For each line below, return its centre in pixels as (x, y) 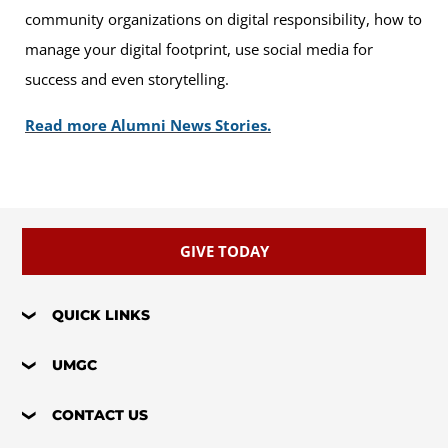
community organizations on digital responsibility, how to (223, 18)
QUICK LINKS (101, 314)
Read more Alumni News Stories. (148, 124)
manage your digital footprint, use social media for (199, 48)
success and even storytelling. (127, 78)
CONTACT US (100, 414)
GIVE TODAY (224, 250)
